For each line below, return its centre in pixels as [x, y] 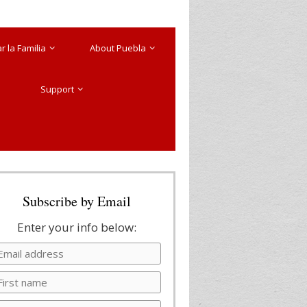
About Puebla [118, 48]
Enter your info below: [77, 227]
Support [57, 89]
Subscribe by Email [77, 201]
